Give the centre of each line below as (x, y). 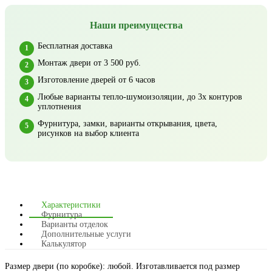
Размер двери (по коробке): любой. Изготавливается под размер (122, 266)
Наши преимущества (136, 25)
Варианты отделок (75, 224)
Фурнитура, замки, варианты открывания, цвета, (127, 123)
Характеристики (71, 205)
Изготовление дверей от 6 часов (97, 80)
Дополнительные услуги (86, 234)
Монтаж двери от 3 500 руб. (89, 63)
